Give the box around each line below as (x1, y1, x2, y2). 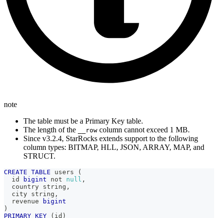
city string (4, 190, 54, 198)
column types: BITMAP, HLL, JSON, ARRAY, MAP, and (23, 143, 204, 151)
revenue (4, 197, 43, 205)
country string (4, 182, 66, 190)
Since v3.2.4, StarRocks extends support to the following (23, 134, 198, 143)
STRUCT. (23, 151, 55, 160)
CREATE (4, 168, 27, 176)
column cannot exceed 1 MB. (97, 125, 190, 134)
